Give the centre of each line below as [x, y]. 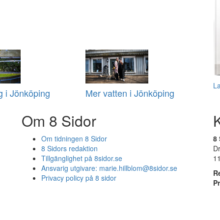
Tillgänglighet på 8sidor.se [82, 158]
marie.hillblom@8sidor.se [138, 168]
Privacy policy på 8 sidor [79, 178]
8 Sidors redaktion [69, 149]
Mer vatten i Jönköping [130, 93]
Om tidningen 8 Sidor [74, 139]
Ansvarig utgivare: [70, 168]
